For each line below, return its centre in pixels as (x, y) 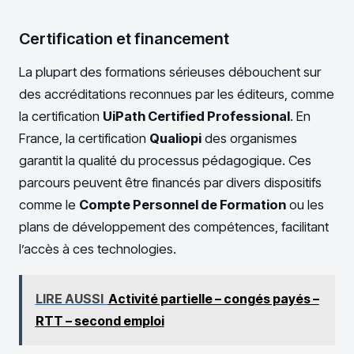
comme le (49, 205)
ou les (305, 205)
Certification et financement (124, 39)
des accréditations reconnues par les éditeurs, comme (177, 94)
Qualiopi (175, 139)
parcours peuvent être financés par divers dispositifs (170, 183)
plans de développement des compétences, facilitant (174, 227)
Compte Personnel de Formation (183, 205)
